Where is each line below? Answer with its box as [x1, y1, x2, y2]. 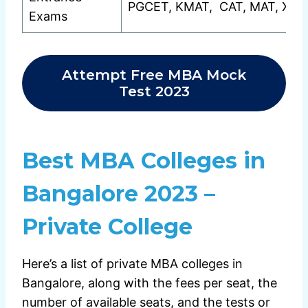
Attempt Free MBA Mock [62, 66, 246, 84]
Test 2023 [118, 82, 190, 100]
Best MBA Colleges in [22, 147, 265, 175]
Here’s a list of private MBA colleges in [22, 256, 243, 272]
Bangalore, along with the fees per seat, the [22, 276, 277, 291]
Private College [22, 213, 192, 241]
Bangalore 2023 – [22, 180, 215, 208]
